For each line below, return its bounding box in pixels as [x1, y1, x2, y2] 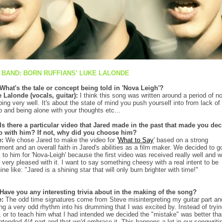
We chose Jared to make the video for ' [3, 136, 118, 144]
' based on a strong [154, 136, 208, 144]
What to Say [118, 136, 154, 144]
